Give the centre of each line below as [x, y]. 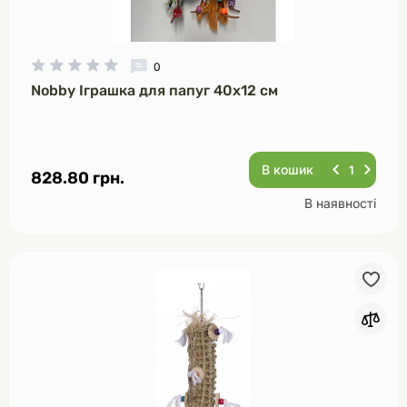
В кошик [288, 169]
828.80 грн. [78, 178]
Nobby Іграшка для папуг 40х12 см [154, 90]
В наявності [340, 203]
